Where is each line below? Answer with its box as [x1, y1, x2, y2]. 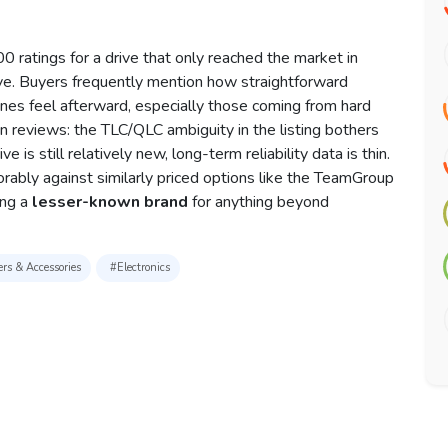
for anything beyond [188, 191, 329, 214]
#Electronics [110, 260, 170, 276]
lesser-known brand [32, 191, 188, 214]
